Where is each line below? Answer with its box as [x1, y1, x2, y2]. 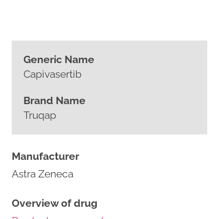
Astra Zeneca [12, 168, 73, 180]
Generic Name [23, 53, 94, 66]
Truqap [23, 109, 56, 121]
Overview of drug [12, 197, 97, 209]
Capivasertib [23, 68, 82, 80]
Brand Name [23, 94, 86, 107]
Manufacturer [12, 150, 79, 162]
